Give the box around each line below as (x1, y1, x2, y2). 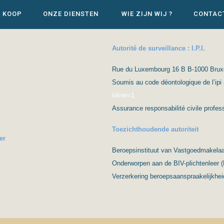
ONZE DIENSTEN (43, 9, 98, 17)
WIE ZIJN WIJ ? (119, 9, 172, 17)
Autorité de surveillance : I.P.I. (112, 44, 205, 52)
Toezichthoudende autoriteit (112, 125, 198, 133)
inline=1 (112, 91, 134, 99)
